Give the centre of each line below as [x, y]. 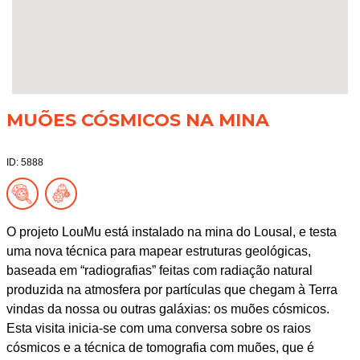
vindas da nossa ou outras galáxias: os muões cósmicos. [168, 309]
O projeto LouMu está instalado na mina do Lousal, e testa [171, 231]
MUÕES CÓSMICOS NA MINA [137, 120]
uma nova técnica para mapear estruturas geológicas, [158, 251]
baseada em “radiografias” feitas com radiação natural [159, 270]
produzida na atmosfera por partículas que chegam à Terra [172, 289]
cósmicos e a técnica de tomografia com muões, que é [160, 347]
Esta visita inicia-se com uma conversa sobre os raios [158, 328]
